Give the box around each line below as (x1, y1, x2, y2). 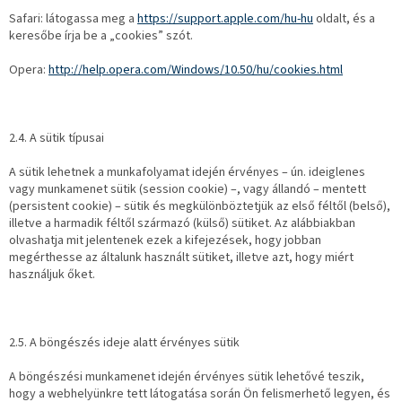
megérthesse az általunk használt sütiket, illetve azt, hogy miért (9, 249, 354, 267)
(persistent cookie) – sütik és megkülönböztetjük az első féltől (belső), (9, 197, 390, 216)
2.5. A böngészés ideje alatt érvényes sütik (9, 334, 240, 353)
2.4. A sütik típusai (9, 129, 104, 148)
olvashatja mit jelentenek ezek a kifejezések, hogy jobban (9, 232, 321, 250)
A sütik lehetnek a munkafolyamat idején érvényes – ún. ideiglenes (9, 163, 365, 182)
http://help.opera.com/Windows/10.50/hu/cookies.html (48, 61, 343, 80)
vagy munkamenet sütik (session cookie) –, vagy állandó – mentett (9, 180, 366, 199)
